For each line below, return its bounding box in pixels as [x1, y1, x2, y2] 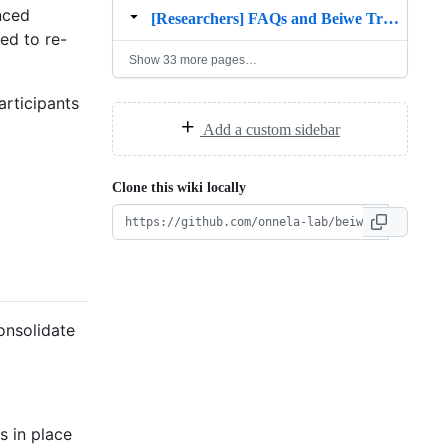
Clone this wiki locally [112, 179, 246, 195]
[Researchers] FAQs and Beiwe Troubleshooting [383, 9, 399, 27]
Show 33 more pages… [129, 52, 257, 67]
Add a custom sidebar [200, 120, 340, 138]
